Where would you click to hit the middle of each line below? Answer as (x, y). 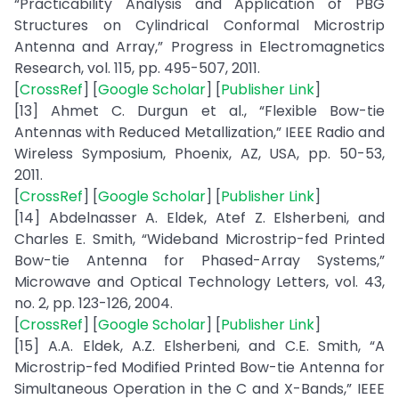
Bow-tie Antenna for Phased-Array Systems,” (199, 261)
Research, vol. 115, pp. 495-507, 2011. (137, 68)
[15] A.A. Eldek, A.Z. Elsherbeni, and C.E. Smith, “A (199, 346)
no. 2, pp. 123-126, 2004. (94, 303)
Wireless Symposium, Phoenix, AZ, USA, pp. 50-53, (199, 154)
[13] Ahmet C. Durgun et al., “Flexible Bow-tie (199, 111)
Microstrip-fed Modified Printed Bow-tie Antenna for (199, 367)
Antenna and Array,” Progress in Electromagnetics (199, 47)
